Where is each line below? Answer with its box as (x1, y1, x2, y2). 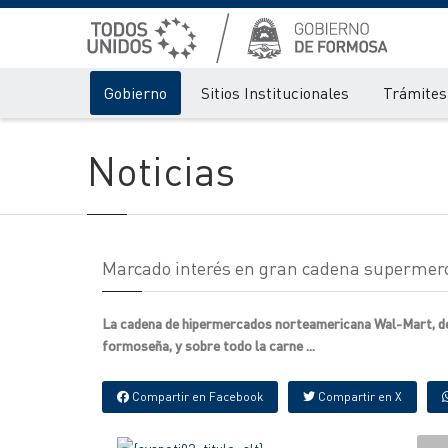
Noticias (87, 144, 235, 195)
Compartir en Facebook (129, 389, 263, 404)
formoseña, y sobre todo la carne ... (102, 336, 315, 354)
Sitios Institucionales (201, 82, 349, 103)
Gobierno (104, 82, 167, 103)
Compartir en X (315, 389, 402, 404)
